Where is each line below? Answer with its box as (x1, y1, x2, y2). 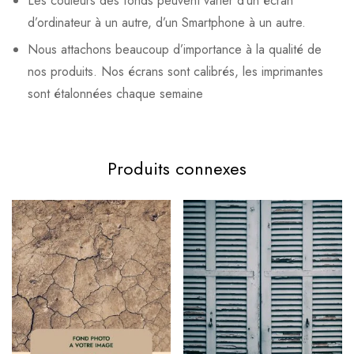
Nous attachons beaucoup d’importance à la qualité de (28, 40, 322, 59)
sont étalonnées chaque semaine (28, 85, 203, 104)
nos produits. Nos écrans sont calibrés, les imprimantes (28, 62, 323, 81)
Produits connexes (107, 156, 247, 182)
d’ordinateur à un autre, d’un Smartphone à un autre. (28, 13, 306, 32)
